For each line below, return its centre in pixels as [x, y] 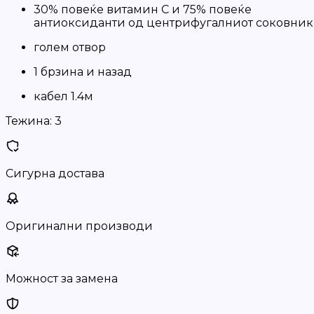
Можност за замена [62, 279]
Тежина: [29, 121]
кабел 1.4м [63, 96]
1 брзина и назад [83, 72]
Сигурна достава [55, 173]
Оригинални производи [79, 226]
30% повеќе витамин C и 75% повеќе [143, 9]
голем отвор [70, 47]
